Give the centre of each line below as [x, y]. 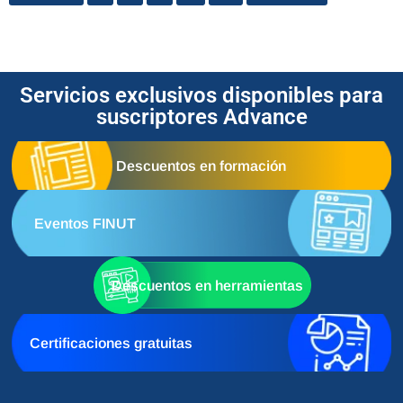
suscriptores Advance [201, 117]
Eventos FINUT [85, 223]
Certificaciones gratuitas [112, 343]
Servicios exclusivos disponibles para [201, 96]
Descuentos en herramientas [207, 285]
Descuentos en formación [201, 166]
